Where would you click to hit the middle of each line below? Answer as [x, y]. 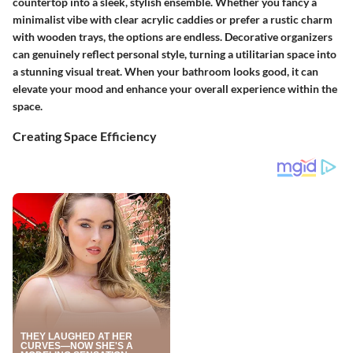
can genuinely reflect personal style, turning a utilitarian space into [175, 54]
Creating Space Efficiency [85, 136]
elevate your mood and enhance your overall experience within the [175, 89]
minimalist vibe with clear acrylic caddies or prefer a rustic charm [173, 20]
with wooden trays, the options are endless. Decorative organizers [173, 37]
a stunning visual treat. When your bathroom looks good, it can [165, 72]
